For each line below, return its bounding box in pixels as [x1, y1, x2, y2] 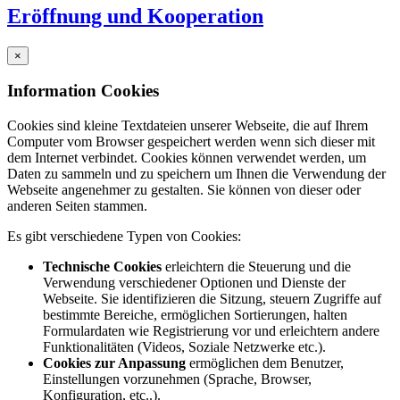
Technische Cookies [43, 259, 162, 275]
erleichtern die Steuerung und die [162, 259, 351, 275]
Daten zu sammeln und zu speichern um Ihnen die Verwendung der [7, 166, 386, 182]
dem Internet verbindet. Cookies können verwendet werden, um [7, 150, 366, 166]
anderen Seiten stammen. [7, 198, 147, 214]
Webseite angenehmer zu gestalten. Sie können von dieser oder [7, 182, 361, 198]
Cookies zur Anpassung [43, 355, 186, 371]
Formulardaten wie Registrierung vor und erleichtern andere [43, 323, 379, 339]
